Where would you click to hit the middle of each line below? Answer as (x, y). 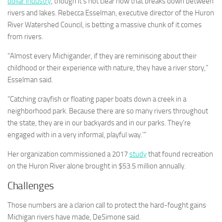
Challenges (31, 186)
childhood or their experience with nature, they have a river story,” (108, 68)
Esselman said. (30, 80)
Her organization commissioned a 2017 (68, 154)
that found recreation (180, 154)
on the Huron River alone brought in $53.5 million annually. (97, 166)
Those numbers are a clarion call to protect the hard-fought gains (107, 205)
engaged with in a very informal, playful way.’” (77, 135)
